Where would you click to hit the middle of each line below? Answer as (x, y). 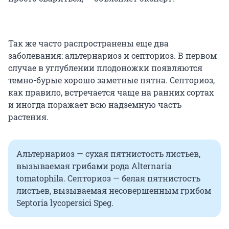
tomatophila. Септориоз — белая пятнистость (108, 178)
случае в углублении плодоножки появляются (105, 67)
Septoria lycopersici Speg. (65, 202)
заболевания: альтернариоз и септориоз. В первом (112, 55)
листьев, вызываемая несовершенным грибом (114, 190)
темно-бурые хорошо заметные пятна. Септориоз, (111, 80)
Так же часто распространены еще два (88, 43)
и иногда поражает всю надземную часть (95, 104)
